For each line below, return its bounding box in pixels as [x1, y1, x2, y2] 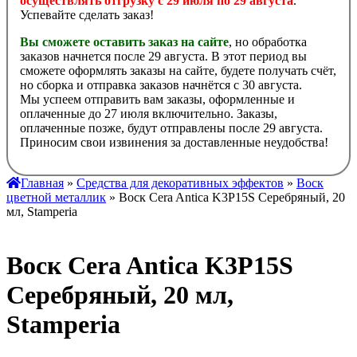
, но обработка [229, 35, 307, 49]
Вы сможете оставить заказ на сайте [20, 35, 229, 49]
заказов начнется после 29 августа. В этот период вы [20, 49, 307, 64]
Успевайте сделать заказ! [20, 8, 154, 22]
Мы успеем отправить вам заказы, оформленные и [20, 92, 295, 107]
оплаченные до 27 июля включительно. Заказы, [20, 107, 277, 121]
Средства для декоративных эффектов [76, 176, 284, 190]
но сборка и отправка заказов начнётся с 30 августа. [20, 78, 302, 92]
